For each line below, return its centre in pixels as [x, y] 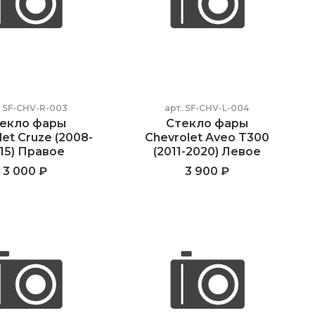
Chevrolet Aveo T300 [207, 137]
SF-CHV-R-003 [35, 108]
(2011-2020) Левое [207, 151]
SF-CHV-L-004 [217, 108]
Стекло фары [207, 123]
